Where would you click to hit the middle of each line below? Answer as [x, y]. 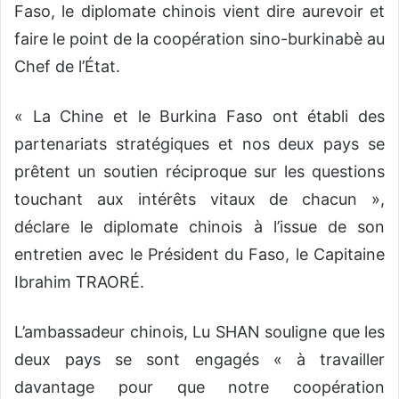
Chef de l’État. [67, 67]
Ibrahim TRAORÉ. [79, 282]
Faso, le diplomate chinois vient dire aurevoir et [199, 12]
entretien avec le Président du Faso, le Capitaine [199, 255]
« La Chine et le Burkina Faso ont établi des [199, 117]
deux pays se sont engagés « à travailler [199, 360]
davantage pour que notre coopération [199, 387]
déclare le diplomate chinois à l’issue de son [199, 227]
